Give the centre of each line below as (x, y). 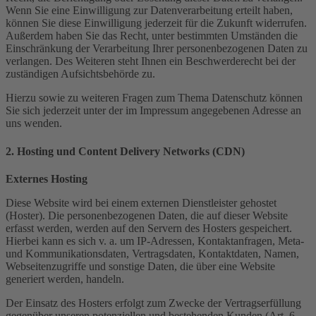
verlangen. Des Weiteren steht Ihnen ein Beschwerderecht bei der (151, 61)
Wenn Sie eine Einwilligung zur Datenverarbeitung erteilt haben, (149, 11)
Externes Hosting (47, 178)
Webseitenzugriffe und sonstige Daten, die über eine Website (140, 266)
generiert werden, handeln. (65, 279)
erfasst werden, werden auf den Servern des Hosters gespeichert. (149, 228)
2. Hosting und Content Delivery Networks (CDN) (125, 151)
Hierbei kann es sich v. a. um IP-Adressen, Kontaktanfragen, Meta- (155, 241)
